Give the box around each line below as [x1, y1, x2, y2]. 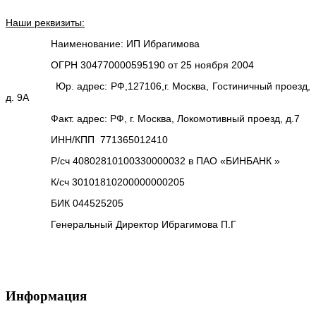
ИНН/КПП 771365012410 [6, 133, 168, 145]
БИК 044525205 [6, 197, 123, 209]
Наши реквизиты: [6, 16, 85, 28]
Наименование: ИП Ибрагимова [6, 37, 200, 49]
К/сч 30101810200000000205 [6, 176, 185, 188]
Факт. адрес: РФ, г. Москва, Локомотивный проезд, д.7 [6, 112, 300, 124]
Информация [6, 288, 87, 303]
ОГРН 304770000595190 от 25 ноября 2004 [6, 59, 254, 71]
